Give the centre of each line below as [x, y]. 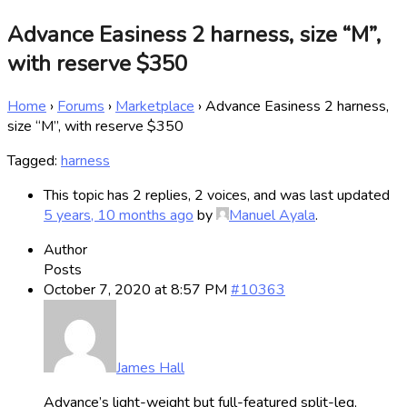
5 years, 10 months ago [119, 215]
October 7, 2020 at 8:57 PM [135, 289]
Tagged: [34, 160]
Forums [81, 106]
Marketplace [155, 106]
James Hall [150, 367]
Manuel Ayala [272, 215]
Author [65, 249]
